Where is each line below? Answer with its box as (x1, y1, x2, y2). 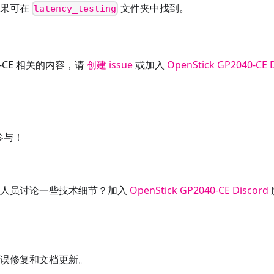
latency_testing (34, 3, 117, 15)
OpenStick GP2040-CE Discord (130, 183, 268, 198)
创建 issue (87, 58, 133, 72)
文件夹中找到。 (118, 1, 190, 15)
